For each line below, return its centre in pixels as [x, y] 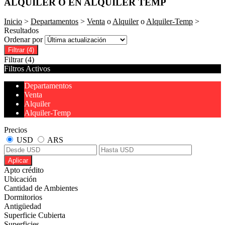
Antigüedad [23, 206]
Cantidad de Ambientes [41, 188]
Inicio [13, 22]
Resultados [21, 31]
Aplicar [18, 161]
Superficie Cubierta [35, 215]
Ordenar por [24, 40]
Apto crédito [24, 170]
